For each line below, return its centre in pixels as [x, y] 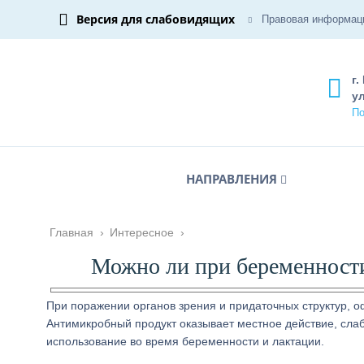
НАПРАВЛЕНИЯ [232, 179]
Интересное [142, 232]
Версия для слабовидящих [156, 19]
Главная [71, 232]
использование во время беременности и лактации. [185, 341]
